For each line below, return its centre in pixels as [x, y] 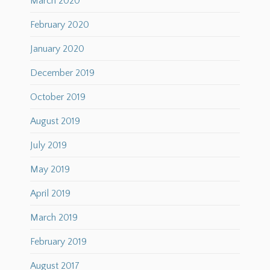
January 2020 [57, 49]
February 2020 [60, 25]
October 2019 [58, 97]
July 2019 [49, 146]
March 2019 [54, 218]
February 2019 [58, 242]
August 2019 [55, 121]
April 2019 [50, 194]
